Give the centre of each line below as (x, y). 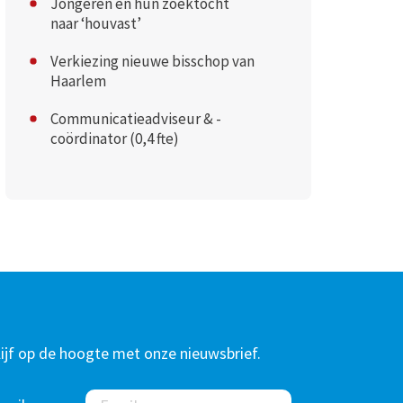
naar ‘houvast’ (95, 23)
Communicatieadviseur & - (135, 118)
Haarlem (78, 81)
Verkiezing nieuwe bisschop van (152, 61)
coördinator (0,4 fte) (114, 138)
